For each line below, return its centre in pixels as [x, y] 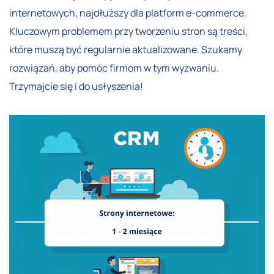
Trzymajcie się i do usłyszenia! [76, 86]
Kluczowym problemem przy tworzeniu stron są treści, [128, 31]
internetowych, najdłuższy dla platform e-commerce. [128, 13]
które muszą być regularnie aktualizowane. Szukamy [126, 49]
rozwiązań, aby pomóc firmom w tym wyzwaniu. [114, 68]
